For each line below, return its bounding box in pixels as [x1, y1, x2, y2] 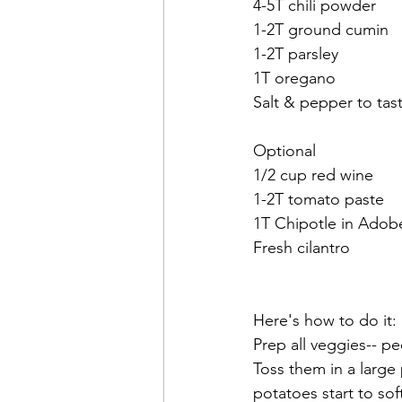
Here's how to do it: [253, 310, 397, 331]
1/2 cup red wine [253, 165, 373, 186]
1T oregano [253, 68, 336, 89]
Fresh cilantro [253, 238, 350, 258]
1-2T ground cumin [253, 20, 389, 40]
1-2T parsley [253, 44, 338, 65]
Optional [253, 141, 316, 162]
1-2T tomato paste [253, 189, 384, 210]
